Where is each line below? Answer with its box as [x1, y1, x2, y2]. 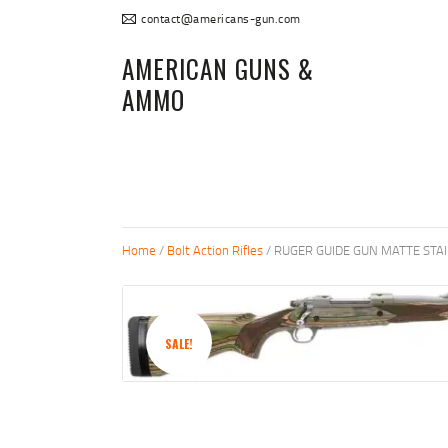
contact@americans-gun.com [141, 10, 301, 28]
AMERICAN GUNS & [122, 50, 314, 88]
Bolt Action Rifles [167, 241, 263, 260]
